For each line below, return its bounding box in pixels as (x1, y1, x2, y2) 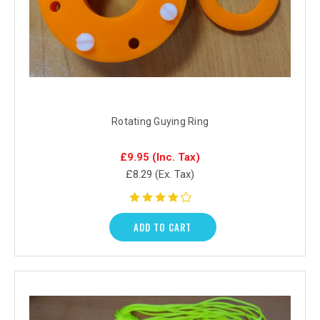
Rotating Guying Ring (111, 115, 209, 127)
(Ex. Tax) (155, 167, 194, 181)
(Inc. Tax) (152, 150, 200, 164)
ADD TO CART (134, 219, 191, 234)
